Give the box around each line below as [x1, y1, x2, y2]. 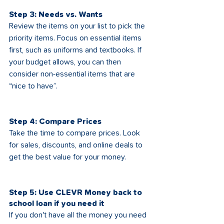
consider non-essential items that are [9, 70, 137, 78]
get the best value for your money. [9, 153, 126, 161]
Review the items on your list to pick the [9, 22, 147, 30]
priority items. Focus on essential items [9, 34, 143, 42]
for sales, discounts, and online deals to [9, 141, 144, 149]
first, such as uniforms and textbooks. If [9, 46, 143, 54]
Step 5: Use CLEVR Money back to [9, 188, 144, 196]
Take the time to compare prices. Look [9, 129, 142, 137]
